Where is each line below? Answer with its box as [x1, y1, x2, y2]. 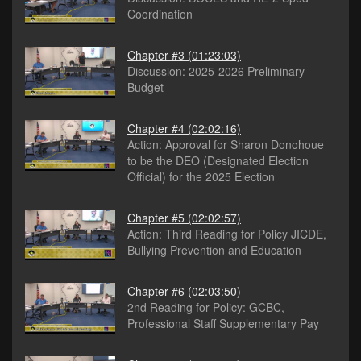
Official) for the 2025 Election [127, 168, 275, 185]
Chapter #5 [127, 210, 185, 226]
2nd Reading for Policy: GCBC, [127, 299, 284, 316]
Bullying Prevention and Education [127, 242, 301, 259]
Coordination [127, 6, 193, 23]
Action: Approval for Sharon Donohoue [127, 136, 324, 153]
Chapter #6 [127, 283, 185, 300]
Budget [127, 79, 164, 96]
